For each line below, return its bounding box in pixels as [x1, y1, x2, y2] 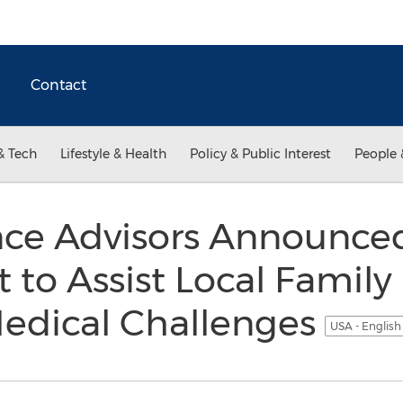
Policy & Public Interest [190, 146, 331, 162]
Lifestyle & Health [60, 146, 166, 162]
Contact [31, 76, 86, 94]
